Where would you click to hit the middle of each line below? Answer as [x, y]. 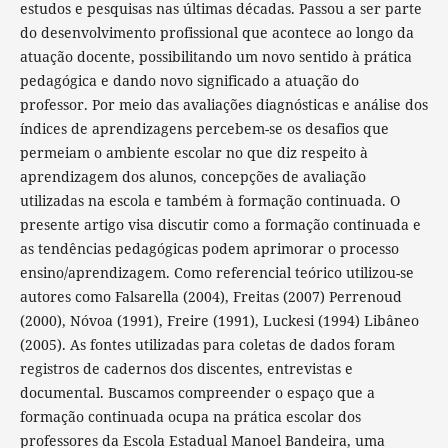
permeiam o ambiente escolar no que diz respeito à [193, 152]
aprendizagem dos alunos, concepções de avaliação [192, 176]
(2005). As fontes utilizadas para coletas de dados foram [207, 344]
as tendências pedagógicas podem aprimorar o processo [209, 248]
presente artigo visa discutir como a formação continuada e [220, 224]
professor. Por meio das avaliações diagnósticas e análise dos [223, 104]
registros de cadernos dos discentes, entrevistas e [186, 368]
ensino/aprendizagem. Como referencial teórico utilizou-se [216, 272]
